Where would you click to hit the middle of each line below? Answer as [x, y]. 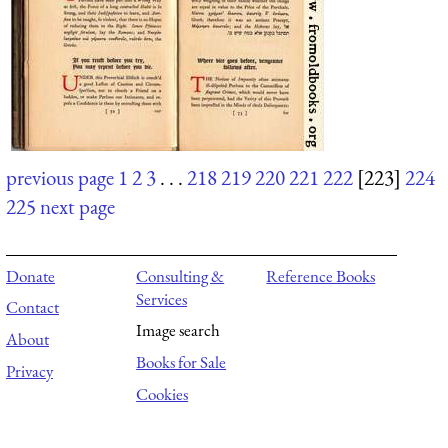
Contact [32, 307]
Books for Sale [181, 362]
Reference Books [321, 275]
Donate [30, 275]
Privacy [29, 370]
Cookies [162, 393]
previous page [60, 178]
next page [77, 207]
